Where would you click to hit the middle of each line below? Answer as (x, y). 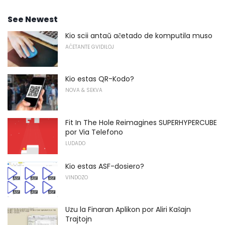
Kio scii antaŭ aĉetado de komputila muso (139, 35)
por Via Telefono (94, 132)
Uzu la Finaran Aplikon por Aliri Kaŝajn (128, 210)
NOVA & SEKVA (84, 90)
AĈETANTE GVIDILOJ (90, 47)
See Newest (33, 19)
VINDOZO (77, 177)
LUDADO (75, 143)
